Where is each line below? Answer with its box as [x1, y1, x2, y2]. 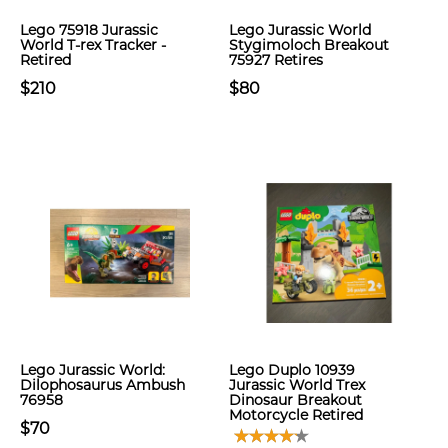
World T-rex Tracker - [20, 36, 166, 54]
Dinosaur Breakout [229, 391, 362, 409]
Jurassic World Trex [229, 376, 365, 394]
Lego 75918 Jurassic [20, 21, 158, 39]
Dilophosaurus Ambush [20, 376, 185, 394]
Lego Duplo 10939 [229, 361, 355, 379]
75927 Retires [229, 51, 323, 69]
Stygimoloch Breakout [229, 36, 389, 54]
